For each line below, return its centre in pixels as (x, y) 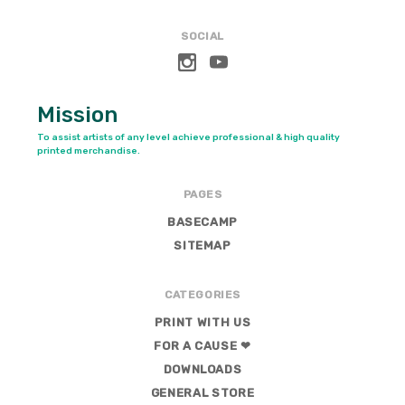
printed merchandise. (88, 151)
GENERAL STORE (202, 393)
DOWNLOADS (202, 370)
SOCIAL (202, 37)
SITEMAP (202, 246)
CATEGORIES (202, 295)
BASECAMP (202, 222)
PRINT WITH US (202, 323)
